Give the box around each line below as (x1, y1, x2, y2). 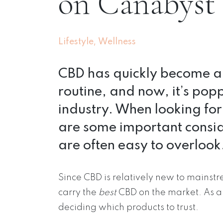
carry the (58, 188, 99, 198)
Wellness (98, 37, 136, 46)
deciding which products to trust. (58, 203, 199, 213)
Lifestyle (58, 37, 94, 46)
